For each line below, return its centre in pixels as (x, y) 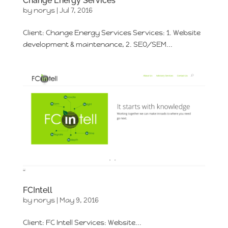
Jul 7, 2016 (76, 10)
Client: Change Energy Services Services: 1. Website (111, 32)
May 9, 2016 (79, 200)
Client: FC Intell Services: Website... (82, 222)
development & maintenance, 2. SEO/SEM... (97, 44)
